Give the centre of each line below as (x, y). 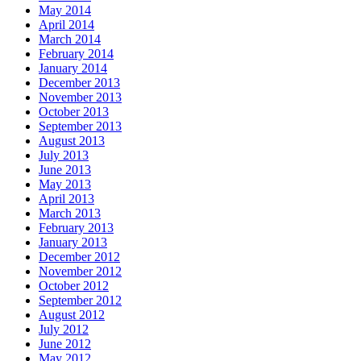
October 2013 (74, 111)
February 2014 (76, 53)
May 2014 (65, 10)
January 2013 (73, 242)
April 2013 (66, 198)
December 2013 (79, 82)
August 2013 (72, 140)
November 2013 (80, 97)
